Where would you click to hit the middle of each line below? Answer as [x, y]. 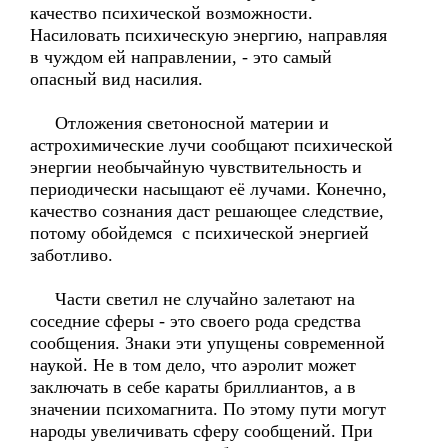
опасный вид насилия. [116, 79]
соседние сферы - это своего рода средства [195, 321]
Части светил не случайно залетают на [192, 299]
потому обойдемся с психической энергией [199, 233]
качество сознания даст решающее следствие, [207, 211]
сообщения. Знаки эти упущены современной [207, 343]
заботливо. [71, 255]
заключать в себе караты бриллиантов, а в [193, 387]
